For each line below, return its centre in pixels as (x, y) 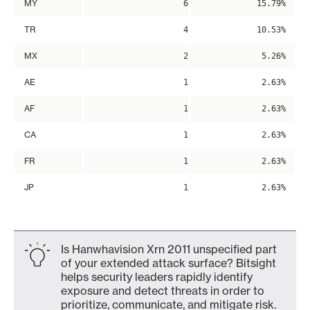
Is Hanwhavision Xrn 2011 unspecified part (169, 249)
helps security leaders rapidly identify (157, 277)
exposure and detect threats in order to (163, 291)
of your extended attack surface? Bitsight (168, 263)
